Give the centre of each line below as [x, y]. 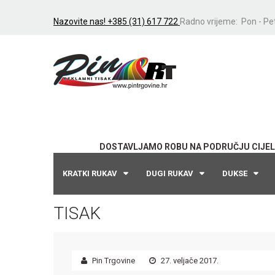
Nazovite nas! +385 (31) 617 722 [117, 21]
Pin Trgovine [113, 261]
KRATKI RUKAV [90, 173]
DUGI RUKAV [170, 173]
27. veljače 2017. [189, 261]
